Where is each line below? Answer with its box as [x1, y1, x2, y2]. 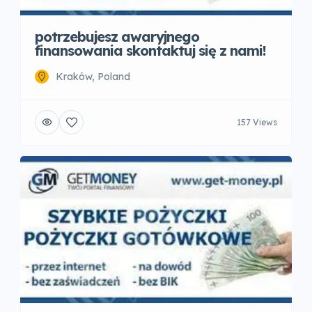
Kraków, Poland [56, 70, 130, 84]
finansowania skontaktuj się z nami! [35, 42, 266, 60]
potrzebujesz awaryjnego [35, 28, 199, 46]
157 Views [237, 116, 277, 127]
